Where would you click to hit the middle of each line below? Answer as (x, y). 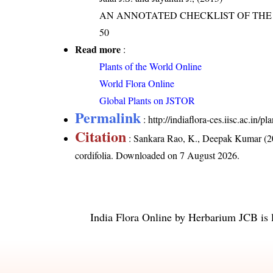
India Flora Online (131, 217)
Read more (98, 49)
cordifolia (93, 155)
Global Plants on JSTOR (147, 101)
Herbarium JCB (223, 217)
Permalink (108, 118)
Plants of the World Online (151, 66)
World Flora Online (137, 83)
